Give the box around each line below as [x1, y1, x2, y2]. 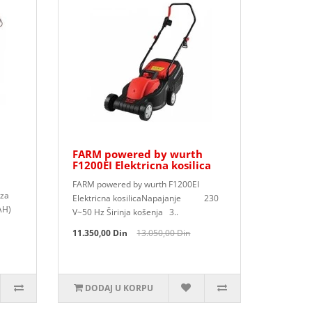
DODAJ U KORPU [84, 282, 153, 294]
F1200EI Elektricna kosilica [72, 158, 212, 172]
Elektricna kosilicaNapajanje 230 [72, 192, 219, 204]
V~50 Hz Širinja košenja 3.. [72, 206, 179, 218]
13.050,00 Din [136, 227, 191, 239]
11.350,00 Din [72, 227, 128, 239]
